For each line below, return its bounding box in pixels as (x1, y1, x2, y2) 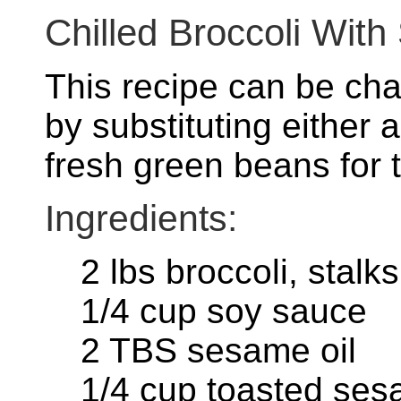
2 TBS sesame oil (81, 331, 356, 371)
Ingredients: (45, 198, 237, 240)
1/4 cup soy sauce (81, 292, 367, 331)
